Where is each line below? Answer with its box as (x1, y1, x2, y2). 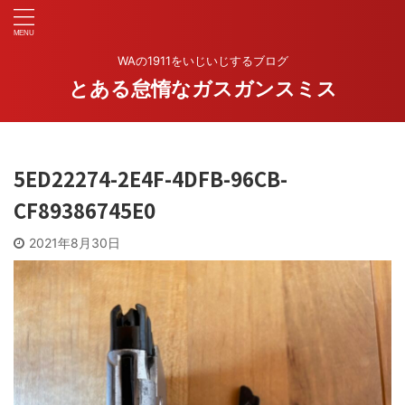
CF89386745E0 (14, 195, 155, 224)
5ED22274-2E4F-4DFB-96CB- (14, 164, 287, 193)
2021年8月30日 (29, 235, 120, 250)
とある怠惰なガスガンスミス (68, 77, 337, 100)
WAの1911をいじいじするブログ (117, 53, 288, 68)
